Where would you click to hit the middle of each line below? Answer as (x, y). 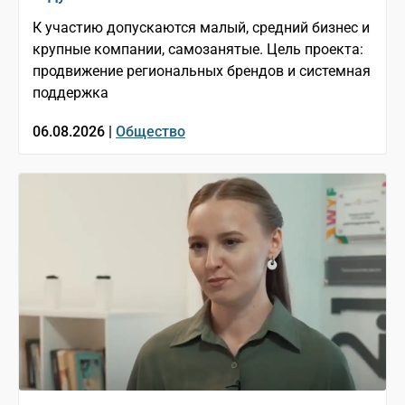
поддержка (71, 93)
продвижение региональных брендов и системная (202, 71)
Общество (151, 132)
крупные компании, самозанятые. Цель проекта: (198, 50)
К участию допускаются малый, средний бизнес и (201, 28)
